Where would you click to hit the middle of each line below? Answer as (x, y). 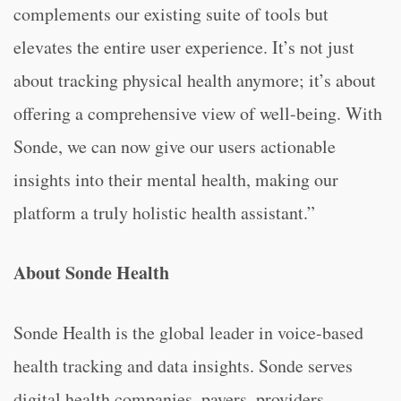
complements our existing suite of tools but (171, 14)
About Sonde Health (91, 273)
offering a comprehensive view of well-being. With (198, 113)
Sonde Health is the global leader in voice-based (188, 333)
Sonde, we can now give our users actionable (175, 146)
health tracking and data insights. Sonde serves (183, 366)
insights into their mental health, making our (176, 179)
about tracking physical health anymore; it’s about (195, 80)
